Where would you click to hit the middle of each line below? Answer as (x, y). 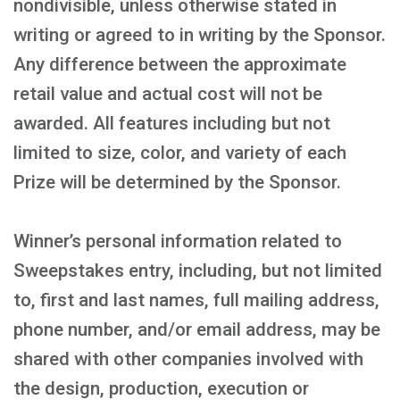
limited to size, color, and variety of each (180, 153)
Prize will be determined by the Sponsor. (177, 182)
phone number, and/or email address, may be (197, 329)
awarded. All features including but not (172, 123)
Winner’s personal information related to (178, 241)
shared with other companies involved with (188, 359)
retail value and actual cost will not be (168, 94)
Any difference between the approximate (180, 64)
